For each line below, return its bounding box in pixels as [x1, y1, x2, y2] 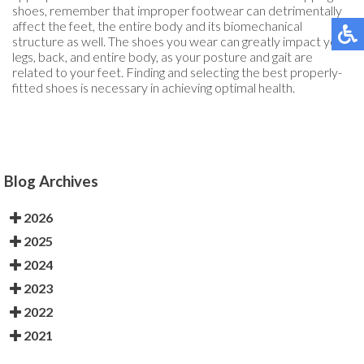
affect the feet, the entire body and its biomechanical [12, 18, 302, 34]
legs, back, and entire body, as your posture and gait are [12, 49, 313, 65]
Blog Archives [4, 172, 98, 191]
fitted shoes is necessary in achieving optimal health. [12, 80, 295, 96]
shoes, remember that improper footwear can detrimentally [12, 2, 342, 19]
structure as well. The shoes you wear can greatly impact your [12, 33, 349, 50]
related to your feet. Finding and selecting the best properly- [12, 64, 342, 80]
